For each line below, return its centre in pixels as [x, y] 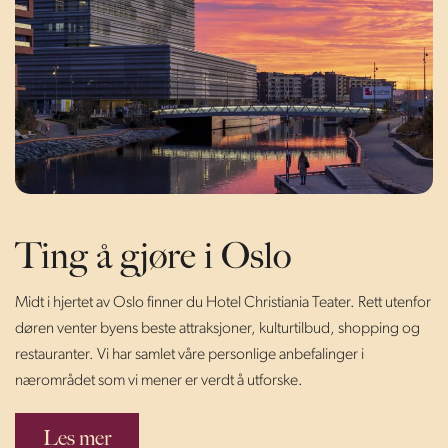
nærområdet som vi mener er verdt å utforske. [159, 380]
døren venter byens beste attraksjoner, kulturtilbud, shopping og [217, 328]
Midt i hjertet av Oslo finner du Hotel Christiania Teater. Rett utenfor [223, 302]
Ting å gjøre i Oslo [153, 257]
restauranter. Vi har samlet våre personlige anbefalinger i [189, 354]
